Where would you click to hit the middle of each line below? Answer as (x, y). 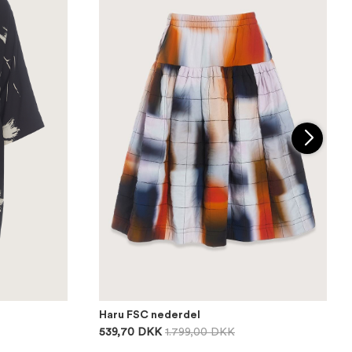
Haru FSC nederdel (150, 315)
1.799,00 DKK (200, 332)
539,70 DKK (130, 332)
